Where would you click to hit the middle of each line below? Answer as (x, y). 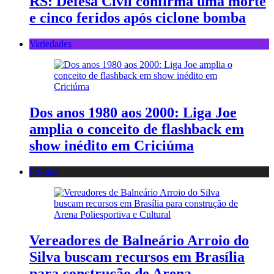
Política (44, 171)
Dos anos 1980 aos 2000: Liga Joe (133, 112)
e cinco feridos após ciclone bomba (138, 18)
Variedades (50, 43)
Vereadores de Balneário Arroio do (139, 240)
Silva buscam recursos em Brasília (137, 257)
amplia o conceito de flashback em (137, 129)
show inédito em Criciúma (112, 145)
